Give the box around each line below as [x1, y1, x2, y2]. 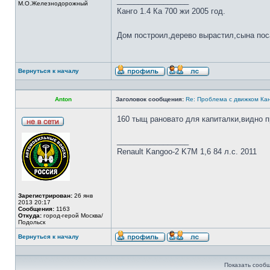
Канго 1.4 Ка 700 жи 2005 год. [117, 7, 225, 16]
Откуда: [18, 212, 42, 219]
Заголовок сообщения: [116, 96, 184, 102]
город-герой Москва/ [42, 212, 103, 219]
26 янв [72, 192, 93, 199]
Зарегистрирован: [18, 192, 72, 199]
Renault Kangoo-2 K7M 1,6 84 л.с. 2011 [117, 147, 257, 156]
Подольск [18, 219, 45, 225]
